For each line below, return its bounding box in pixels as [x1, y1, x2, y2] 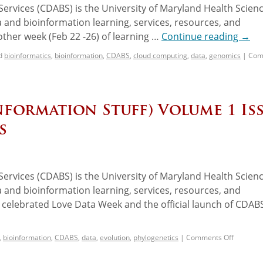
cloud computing [133, 50, 187, 60]
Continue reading [161, 29, 241, 43]
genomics [209, 50, 241, 60]
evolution [100, 232, 130, 242]
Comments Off [186, 232, 234, 242]
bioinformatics [4, 50, 51, 60]
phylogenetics [133, 232, 178, 242]
